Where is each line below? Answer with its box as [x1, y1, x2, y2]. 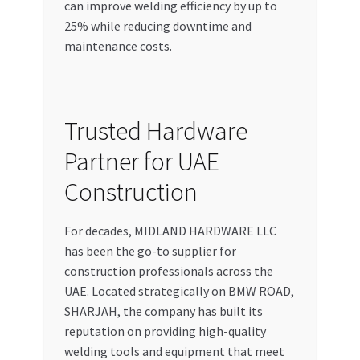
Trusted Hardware [63, 114, 247, 147]
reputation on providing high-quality [63, 322, 266, 339]
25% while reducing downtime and [63, 18, 252, 35]
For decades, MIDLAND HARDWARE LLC [63, 222, 276, 239]
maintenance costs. [63, 38, 172, 55]
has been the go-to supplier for [63, 242, 236, 259]
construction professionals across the [63, 262, 273, 279]
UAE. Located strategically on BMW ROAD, [63, 282, 294, 299]
